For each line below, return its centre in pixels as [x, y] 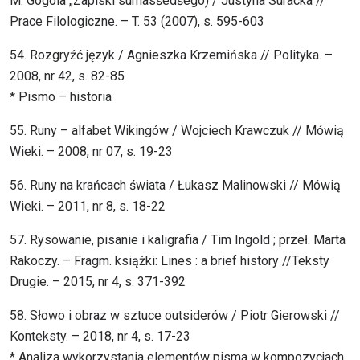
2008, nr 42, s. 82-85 [67, 76]
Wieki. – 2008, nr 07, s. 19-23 [91, 152]
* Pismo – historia [61, 97]
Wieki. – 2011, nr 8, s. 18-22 [88, 207]
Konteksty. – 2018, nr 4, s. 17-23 [100, 337]
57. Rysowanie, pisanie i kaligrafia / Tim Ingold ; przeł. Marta [178, 240]
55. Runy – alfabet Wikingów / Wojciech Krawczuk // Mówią [177, 131]
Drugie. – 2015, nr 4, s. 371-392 [98, 282]
